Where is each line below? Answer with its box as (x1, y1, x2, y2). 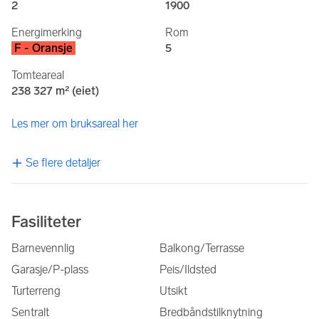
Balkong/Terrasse (159, 241, 244, 255)
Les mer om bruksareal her (11, 116, 138, 130)
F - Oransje (14, 41, 73, 55)
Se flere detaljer (26, 155, 100, 169)
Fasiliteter (11, 211, 81, 231)
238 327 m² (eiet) (11, 83, 99, 98)
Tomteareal (11, 68, 64, 82)
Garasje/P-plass (11, 262, 88, 276)
